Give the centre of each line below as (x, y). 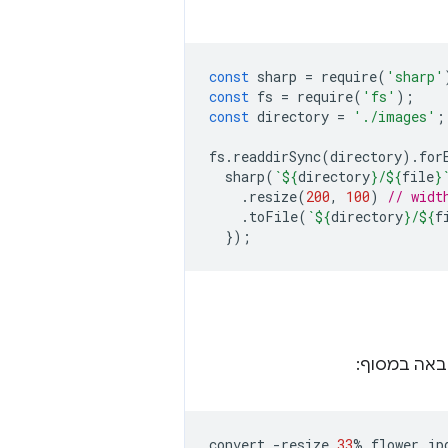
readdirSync (277, 156)
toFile (273, 216)
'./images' (394, 116)
